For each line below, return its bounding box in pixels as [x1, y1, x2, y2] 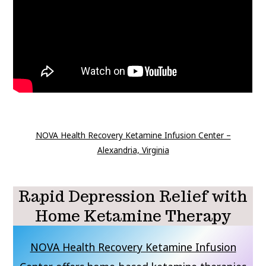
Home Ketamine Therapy [35, 206, 231, 226]
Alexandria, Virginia [97, 144, 169, 156]
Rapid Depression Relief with [18, 186, 248, 207]
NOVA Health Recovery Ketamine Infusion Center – [35, 129, 231, 141]
